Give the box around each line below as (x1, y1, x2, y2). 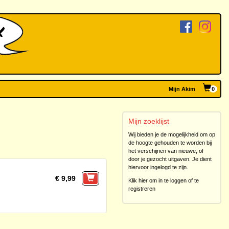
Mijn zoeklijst (128, 117, 169, 125)
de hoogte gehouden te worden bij (128, 140, 212, 146)
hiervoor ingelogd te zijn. (128, 164, 188, 170)
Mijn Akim (169, 86, 195, 92)
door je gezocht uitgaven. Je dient (128, 156, 212, 162)
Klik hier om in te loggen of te (128, 177, 199, 184)
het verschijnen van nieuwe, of (128, 148, 203, 154)
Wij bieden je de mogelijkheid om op (128, 131, 215, 138)
